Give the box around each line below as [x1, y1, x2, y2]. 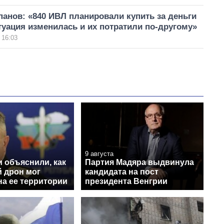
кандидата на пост [85, 167, 158, 176]
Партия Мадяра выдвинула [85, 157, 194, 166]
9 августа [85, 149, 113, 157]
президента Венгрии [85, 176, 167, 185]
